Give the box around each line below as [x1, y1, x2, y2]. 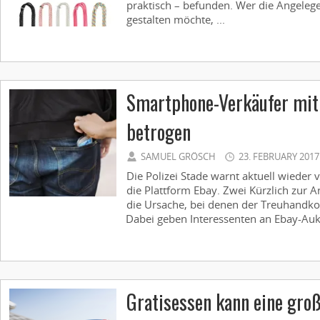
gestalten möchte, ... [126, 12, 225, 26]
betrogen [126, 117, 191, 146]
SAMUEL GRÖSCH [141, 150, 216, 163]
